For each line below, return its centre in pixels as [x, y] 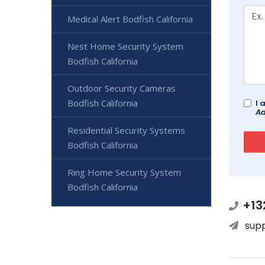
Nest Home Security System [125, 46]
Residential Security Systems [126, 130]
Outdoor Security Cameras [122, 88]
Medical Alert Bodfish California [130, 19]
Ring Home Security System [124, 172]
